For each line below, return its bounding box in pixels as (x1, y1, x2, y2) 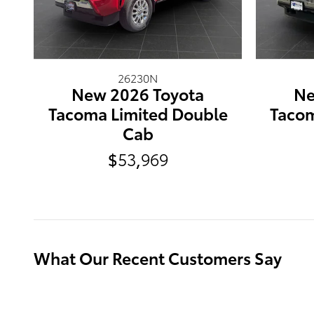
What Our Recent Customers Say (34, 245, 282, 269)
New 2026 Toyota (71, 81, 204, 105)
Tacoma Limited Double (48, 101, 228, 125)
